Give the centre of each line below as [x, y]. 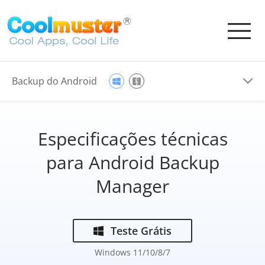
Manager [132, 186]
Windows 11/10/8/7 [132, 252]
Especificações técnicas [132, 139]
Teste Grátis [141, 231]
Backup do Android [54, 81]
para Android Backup [132, 162]
